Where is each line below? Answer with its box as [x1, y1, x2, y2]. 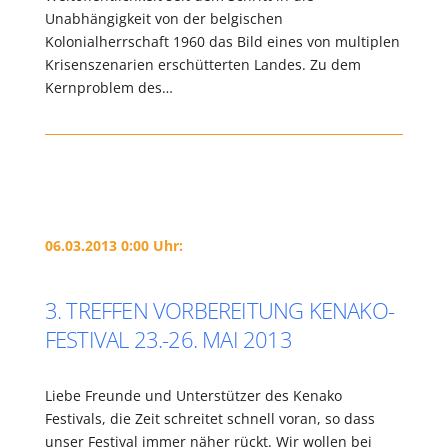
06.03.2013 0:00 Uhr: [44, 236, 183, 255]
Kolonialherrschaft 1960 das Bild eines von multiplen [44, 32, 400, 51]
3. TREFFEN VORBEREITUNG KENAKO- [44, 295, 394, 325]
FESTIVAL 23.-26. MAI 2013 [44, 324, 292, 354]
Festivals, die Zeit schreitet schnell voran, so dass [44, 409, 375, 428]
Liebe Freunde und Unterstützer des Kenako [44, 386, 342, 405]
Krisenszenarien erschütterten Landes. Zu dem [44, 55, 361, 74]
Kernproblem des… [44, 78, 173, 97]
